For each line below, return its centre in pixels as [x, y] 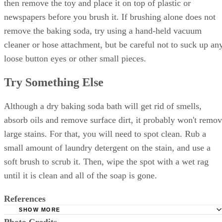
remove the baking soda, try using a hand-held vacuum [103, 39]
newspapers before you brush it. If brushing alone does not [110, 26]
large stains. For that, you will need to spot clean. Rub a [105, 151]
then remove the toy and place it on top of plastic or [97, 12]
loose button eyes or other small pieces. [75, 67]
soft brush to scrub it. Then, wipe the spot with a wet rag [106, 179]
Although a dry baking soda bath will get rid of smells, [103, 124]
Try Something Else [54, 100]
